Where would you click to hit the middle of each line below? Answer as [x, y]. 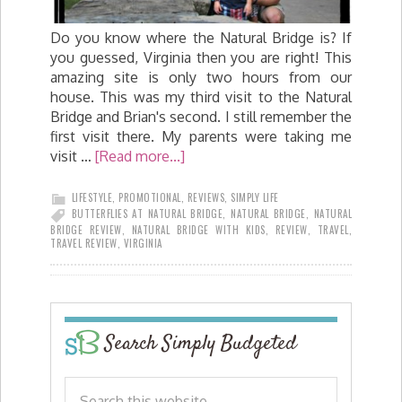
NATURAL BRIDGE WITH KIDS [198, 229]
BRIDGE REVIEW [86, 229]
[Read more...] [140, 156]
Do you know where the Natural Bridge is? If [201, 37]
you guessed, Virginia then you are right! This [201, 57]
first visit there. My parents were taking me [201, 136]
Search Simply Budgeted [201, 343]
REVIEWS [205, 197]
